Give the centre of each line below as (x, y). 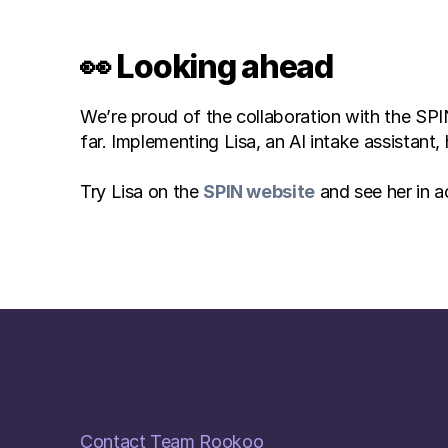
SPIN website (259, 191)
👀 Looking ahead (206, 66)
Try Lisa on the (142, 191)
